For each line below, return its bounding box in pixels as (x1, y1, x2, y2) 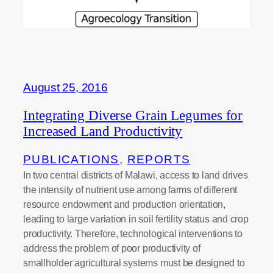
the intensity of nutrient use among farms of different (23, 183, 238, 195)
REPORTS (127, 152, 191, 166)
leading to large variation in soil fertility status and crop (23, 213, 249, 224)
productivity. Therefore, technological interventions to (23, 227, 243, 239)
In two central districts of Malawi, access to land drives (23, 169, 248, 180)
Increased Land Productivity (23, 123, 183, 140)
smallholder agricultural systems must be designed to (23, 257, 245, 268)
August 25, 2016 (23, 81, 108, 94)
